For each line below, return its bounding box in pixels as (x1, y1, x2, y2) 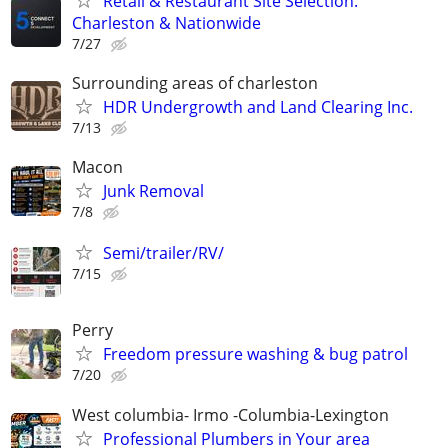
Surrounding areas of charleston (72, 71, 318, 94)
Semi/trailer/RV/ (103, 242, 224, 265)
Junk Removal (103, 180, 204, 202)
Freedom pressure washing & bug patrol (103, 343, 408, 366)
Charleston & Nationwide (72, 11, 261, 34)
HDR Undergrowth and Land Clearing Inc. (103, 95, 413, 118)
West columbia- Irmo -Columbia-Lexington (72, 403, 389, 426)
